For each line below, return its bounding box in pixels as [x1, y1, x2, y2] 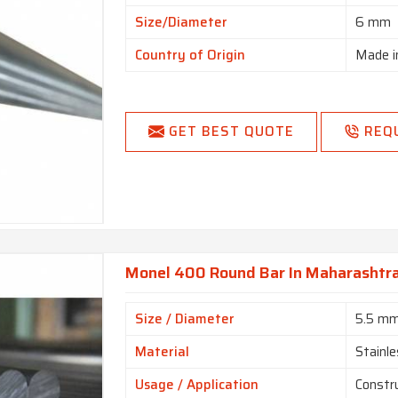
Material [135, 341, 190, 363]
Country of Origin [135, 44, 246, 67]
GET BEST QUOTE [169, 121, 295, 143]
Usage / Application [135, 374, 259, 396]
